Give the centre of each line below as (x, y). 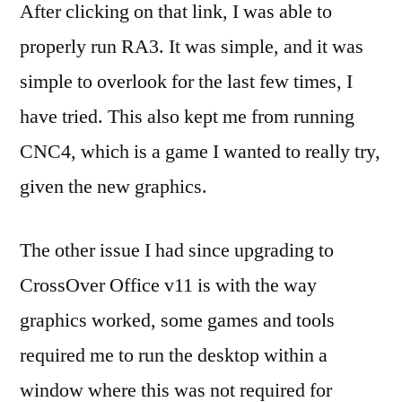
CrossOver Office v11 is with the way (168, 285)
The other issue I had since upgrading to (177, 250)
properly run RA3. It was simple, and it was (192, 46)
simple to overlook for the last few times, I (186, 81)
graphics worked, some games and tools (177, 320)
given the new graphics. (114, 186)
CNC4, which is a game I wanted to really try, (200, 151)
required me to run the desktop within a (174, 355)
